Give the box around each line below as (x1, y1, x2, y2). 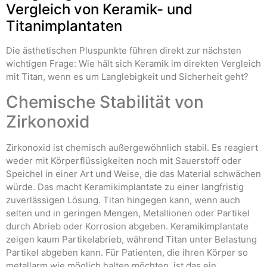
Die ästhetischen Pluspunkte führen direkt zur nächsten (6, 45, 241, 57)
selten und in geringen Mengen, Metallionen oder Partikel (6, 207, 250, 219)
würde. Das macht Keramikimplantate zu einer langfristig (6, 181, 244, 193)
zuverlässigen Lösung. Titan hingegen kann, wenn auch (6, 194, 240, 206)
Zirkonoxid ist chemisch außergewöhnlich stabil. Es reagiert (6, 141, 258, 153)
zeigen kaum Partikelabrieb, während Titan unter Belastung (6, 233, 257, 245)
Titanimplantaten (6, 17, 122, 35)
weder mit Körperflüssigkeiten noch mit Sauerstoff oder (6, 154, 241, 166)
